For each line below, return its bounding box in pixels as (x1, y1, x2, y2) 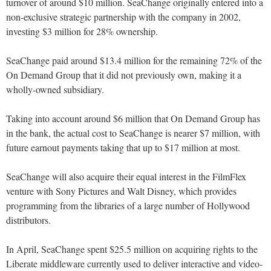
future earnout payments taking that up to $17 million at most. (6, 141, 240, 154)
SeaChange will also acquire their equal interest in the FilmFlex (6, 170, 246, 183)
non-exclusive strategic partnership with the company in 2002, (6, 10, 241, 24)
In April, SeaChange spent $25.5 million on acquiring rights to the (6, 243, 258, 256)
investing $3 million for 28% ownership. (6, 25, 158, 38)
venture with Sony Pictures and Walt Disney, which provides (6, 184, 237, 198)
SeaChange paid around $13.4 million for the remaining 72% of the (6, 54, 262, 67)
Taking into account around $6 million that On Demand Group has (6, 112, 260, 125)
